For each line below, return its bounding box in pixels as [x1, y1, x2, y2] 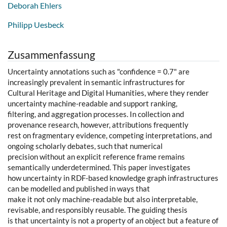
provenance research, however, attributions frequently [8, 120, 188, 130]
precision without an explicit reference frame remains [8, 152, 185, 162]
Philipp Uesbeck [8, 20, 64, 30]
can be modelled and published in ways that [8, 184, 150, 194]
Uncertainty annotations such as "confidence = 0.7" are [8, 67, 190, 77]
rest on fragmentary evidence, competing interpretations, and [8, 131, 212, 140]
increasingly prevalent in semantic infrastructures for [8, 78, 185, 87]
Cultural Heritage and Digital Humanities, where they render [8, 88, 209, 98]
